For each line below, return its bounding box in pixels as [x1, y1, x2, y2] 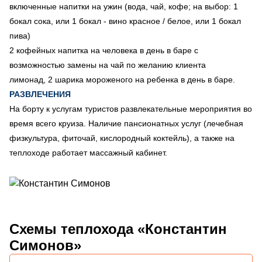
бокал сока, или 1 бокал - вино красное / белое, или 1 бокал [9, 16, 241, 26]
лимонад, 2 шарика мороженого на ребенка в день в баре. [9, 74, 235, 84]
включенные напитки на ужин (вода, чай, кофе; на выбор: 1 [9, 1, 238, 11]
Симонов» [9, 237, 81, 253]
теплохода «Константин [57, 220, 227, 237]
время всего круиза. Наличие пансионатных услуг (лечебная [9, 118, 243, 128]
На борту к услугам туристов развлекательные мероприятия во [9, 104, 252, 113]
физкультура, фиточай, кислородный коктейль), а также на [9, 133, 235, 143]
